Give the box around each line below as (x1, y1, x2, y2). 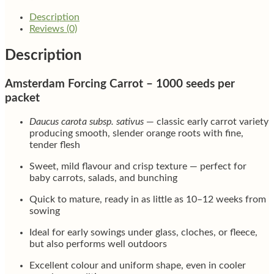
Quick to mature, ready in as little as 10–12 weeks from (29, 194, 266, 205)
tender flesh (29, 140, 80, 150)
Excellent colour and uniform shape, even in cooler (29, 261, 246, 271)
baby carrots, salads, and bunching (29, 173, 177, 183)
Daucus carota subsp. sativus (29, 117, 144, 127)
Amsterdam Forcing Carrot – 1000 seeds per (5, 78, 235, 90)
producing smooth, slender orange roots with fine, (29, 128, 243, 139)
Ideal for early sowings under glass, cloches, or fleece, (29, 228, 257, 238)
